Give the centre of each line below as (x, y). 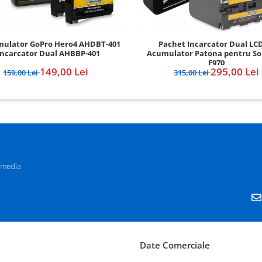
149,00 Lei (64, 72)
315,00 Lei (192, 73)
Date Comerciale (175, 245)
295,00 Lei (235, 72)
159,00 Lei (21, 73)
